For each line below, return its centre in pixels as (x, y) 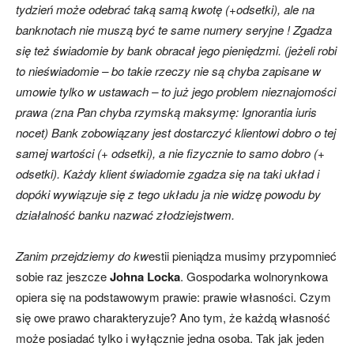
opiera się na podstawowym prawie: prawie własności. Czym (173, 297)
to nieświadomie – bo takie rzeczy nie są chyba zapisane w (168, 71)
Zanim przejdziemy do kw (82, 256)
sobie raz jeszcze (63, 277)
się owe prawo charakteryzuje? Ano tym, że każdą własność (173, 318)
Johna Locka (145, 277)
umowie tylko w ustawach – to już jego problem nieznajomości (176, 92)
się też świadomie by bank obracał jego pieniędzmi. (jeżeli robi (176, 51)
